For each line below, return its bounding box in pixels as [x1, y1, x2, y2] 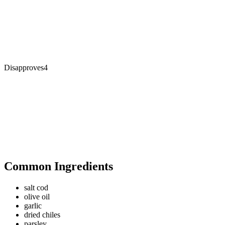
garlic [24, 201, 42, 210]
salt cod [24, 183, 48, 192]
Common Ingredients [4, 160, 113, 173]
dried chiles [24, 210, 60, 219]
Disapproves [4, 63, 44, 72]
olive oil [24, 192, 50, 201]
